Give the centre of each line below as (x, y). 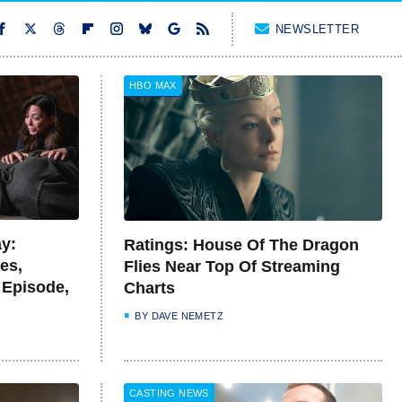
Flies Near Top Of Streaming (232, 266)
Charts (149, 288)
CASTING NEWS (169, 393)
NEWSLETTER (317, 29)
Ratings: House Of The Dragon (241, 245)
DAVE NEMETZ (188, 315)
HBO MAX (153, 85)
